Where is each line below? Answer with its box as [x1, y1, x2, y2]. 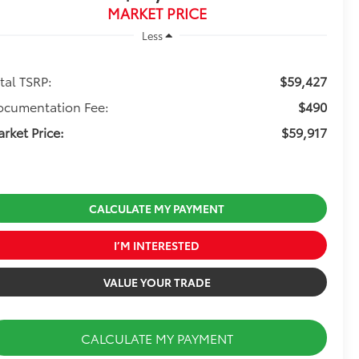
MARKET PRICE [107, 2, 207, 23]
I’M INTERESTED [114, 236, 200, 253]
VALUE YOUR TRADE [103, 273, 211, 290]
